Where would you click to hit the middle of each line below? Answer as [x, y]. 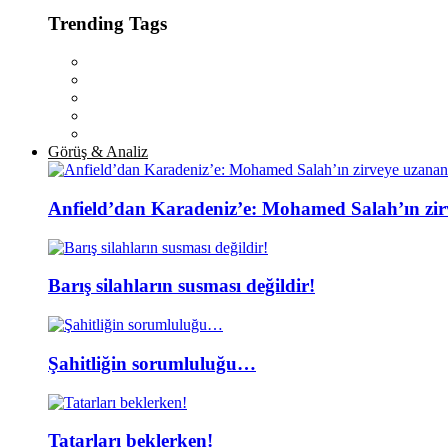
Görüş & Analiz [98, 152]
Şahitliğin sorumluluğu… [152, 363]
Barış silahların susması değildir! [181, 286]
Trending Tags [107, 23]
